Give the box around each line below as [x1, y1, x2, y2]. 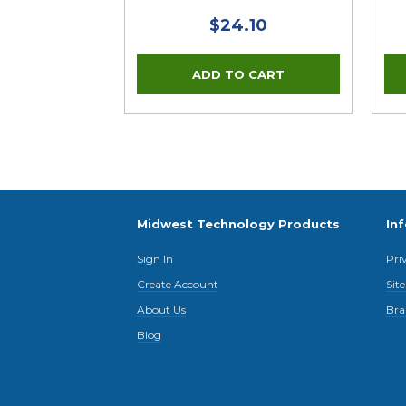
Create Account [137, 276, 219, 291]
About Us [137, 302, 187, 316]
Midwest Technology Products [137, 216, 341, 231]
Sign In [137, 251, 174, 266]
